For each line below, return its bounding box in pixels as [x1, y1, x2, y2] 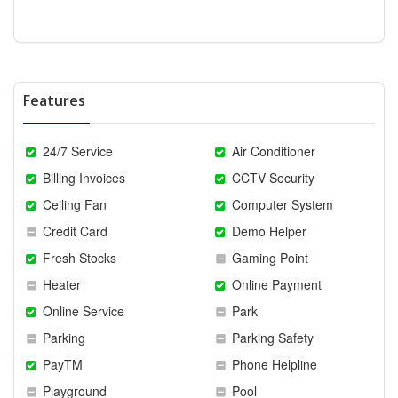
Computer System [228, 195, 334, 214]
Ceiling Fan [39, 195, 107, 214]
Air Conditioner [228, 142, 316, 161]
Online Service [39, 302, 125, 321]
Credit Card [39, 222, 108, 241]
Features [23, 91, 85, 111]
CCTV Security [228, 169, 315, 187]
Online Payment [228, 275, 322, 294]
